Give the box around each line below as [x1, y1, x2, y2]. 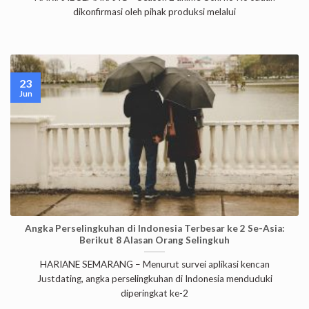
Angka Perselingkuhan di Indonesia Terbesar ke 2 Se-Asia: [24, 223, 285, 235]
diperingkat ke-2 [121, 288, 188, 299]
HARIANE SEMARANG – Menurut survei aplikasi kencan [39, 259, 270, 270]
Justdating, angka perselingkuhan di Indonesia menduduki [37, 273, 272, 285]
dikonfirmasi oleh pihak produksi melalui [73, 6, 236, 18]
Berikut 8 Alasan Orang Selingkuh [79, 235, 230, 246]
